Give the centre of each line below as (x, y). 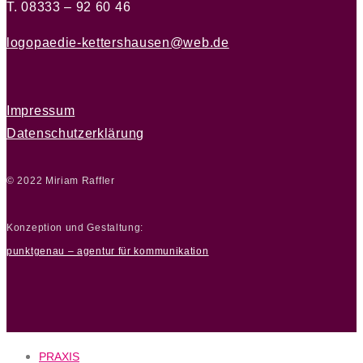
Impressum (41, 111)
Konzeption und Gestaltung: (75, 228)
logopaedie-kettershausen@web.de (118, 43)
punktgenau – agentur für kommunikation (108, 251)
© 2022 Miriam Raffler (61, 181)
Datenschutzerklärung (75, 133)
